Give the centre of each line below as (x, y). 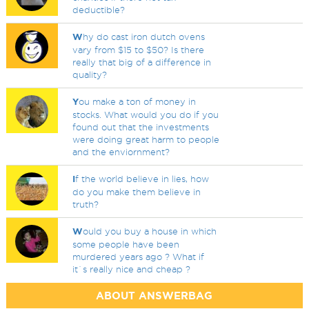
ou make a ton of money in (138, 101)
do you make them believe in (137, 192)
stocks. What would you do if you (146, 114)
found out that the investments (141, 127)
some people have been (126, 244)
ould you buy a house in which (150, 231)
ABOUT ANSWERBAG (154, 296)
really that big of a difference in (142, 62)
